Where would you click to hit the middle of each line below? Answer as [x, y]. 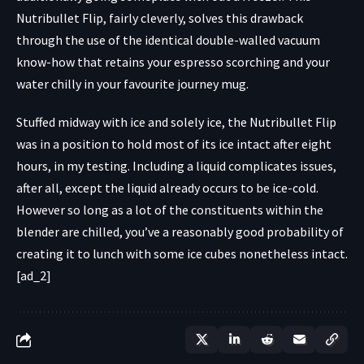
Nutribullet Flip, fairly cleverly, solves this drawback [160, 18]
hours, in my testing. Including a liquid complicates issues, [176, 166]
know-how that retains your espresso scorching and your [173, 62]
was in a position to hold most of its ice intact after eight [174, 144]
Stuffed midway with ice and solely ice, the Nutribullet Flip [176, 122]
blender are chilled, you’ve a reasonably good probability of [180, 232]
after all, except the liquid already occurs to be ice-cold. [167, 188]
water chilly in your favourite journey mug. [132, 84]
